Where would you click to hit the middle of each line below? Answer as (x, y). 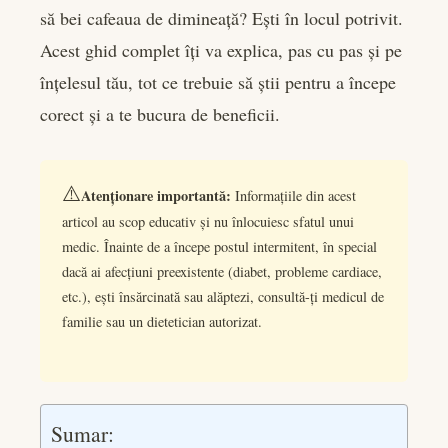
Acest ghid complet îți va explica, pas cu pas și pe (221, 50)
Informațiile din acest (294, 195)
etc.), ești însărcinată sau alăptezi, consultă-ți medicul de (223, 296)
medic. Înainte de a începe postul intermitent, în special (220, 246)
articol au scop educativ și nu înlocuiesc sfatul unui (208, 221)
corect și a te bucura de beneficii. (160, 114)
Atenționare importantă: (156, 195)
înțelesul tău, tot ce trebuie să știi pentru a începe (218, 82)
